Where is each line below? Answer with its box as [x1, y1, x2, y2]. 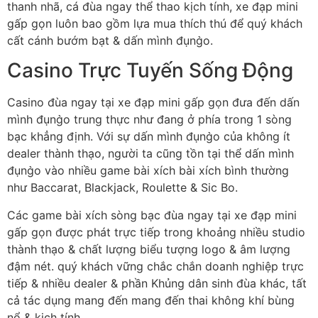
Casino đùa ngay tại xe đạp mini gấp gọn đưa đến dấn [7, 95, 300, 110]
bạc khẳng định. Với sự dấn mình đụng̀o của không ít [7, 129, 290, 144]
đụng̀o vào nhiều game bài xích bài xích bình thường [7, 163, 289, 178]
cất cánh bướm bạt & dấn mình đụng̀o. [7, 33, 213, 48]
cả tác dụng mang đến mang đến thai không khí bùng [7, 292, 295, 307]
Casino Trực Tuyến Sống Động [7, 58, 293, 83]
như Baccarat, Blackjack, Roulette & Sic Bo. [7, 180, 238, 195]
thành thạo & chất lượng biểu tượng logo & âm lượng [7, 241, 290, 256]
